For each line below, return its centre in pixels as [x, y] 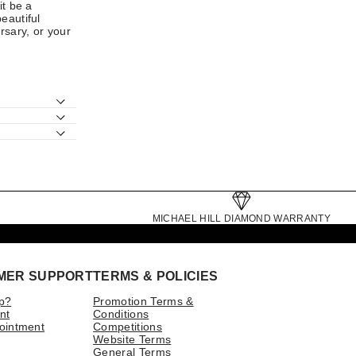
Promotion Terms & [143, 301]
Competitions [128, 326]
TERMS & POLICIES [156, 276]
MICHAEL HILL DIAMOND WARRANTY [241, 218]
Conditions [121, 313]
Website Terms [132, 339]
